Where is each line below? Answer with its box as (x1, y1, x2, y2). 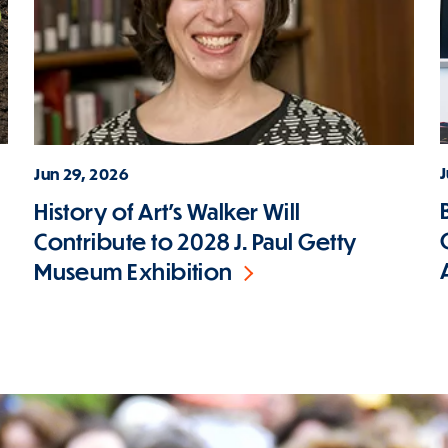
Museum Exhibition (34, 258, 233, 286)
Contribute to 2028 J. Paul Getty (34, 228, 357, 256)
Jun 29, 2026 (34, 163, 128, 183)
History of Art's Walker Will (34, 198, 301, 226)
